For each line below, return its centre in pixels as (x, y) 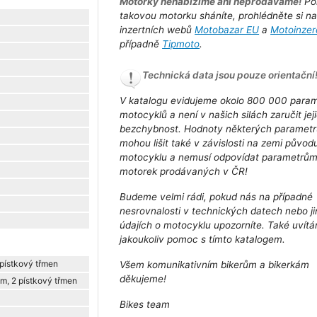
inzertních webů (157, 30)
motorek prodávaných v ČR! (184, 172)
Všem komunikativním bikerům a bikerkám (215, 265)
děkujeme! (143, 279)
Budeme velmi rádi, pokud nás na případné (217, 197)
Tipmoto (181, 44)
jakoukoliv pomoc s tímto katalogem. (203, 240)
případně (141, 44)
